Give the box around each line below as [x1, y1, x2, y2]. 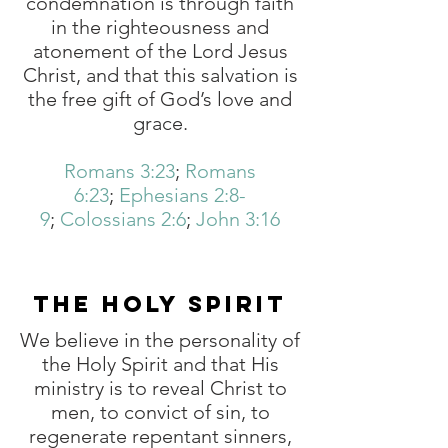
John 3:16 [196, 207, 280, 231]
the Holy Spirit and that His [41, 352, 279, 376]
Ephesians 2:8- [119, 183, 246, 207]
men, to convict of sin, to [50, 400, 270, 424]
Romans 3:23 [64, 159, 175, 183]
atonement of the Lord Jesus [32, 39, 288, 63]
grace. [132, 111, 188, 135]
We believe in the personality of [20, 328, 300, 352]
